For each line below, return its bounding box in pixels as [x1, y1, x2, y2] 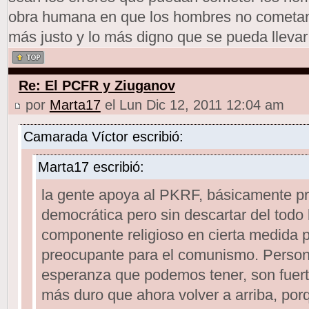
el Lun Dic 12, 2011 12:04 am [100, 97, 284, 112]
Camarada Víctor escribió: [23, 128, 183, 144]
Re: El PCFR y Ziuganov [18, 77, 175, 93]
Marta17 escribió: [37, 159, 144, 175]
